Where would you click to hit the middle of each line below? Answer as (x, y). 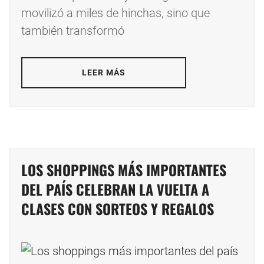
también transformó (73, 31)
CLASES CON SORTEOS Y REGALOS (118, 209)
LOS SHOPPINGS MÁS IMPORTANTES (124, 170)
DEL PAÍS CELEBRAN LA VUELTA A (115, 189)
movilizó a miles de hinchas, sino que (115, 13)
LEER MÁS (104, 73)
